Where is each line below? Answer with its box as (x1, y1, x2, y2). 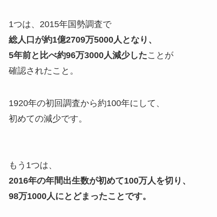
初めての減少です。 (8, 114, 87, 124)
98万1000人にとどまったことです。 (8, 191, 151, 201)
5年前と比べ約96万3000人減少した (8, 50, 147, 60)
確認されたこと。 (8, 65, 78, 76)
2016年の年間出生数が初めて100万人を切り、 (8, 176, 191, 186)
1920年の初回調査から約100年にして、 (8, 98, 165, 108)
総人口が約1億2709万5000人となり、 (8, 34, 157, 45)
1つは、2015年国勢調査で (8, 19, 111, 29)
